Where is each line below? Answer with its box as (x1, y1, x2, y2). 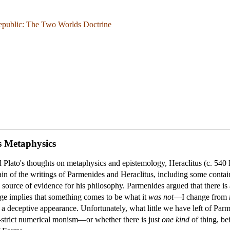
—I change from (174, 192, 229, 201)
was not (148, 192, 174, 201)
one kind (162, 215, 189, 224)
